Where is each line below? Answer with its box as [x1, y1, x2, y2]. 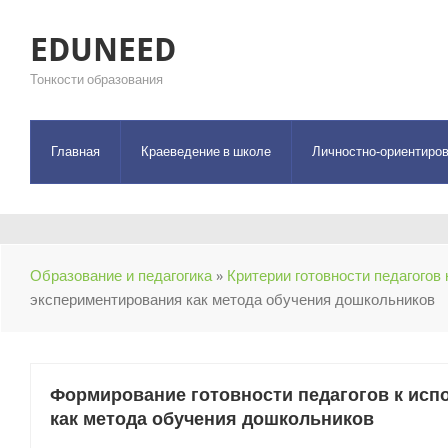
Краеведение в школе [141, 144, 271, 159]
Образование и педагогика [30, 267, 212, 285]
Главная [51, 144, 100, 159]
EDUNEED [30, 31, 176, 69]
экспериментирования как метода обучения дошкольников [30, 291, 435, 309]
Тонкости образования [30, 72, 163, 87]
